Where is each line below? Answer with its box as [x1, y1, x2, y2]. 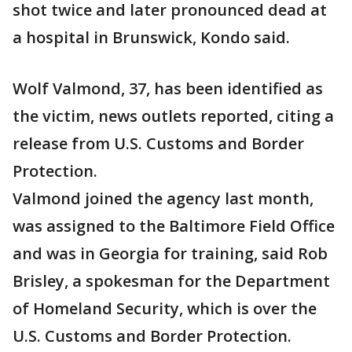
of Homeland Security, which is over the [13, 298, 317, 319]
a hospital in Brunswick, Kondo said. [13, 27, 290, 48]
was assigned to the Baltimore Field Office [13, 215, 335, 236]
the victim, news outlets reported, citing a [13, 105, 334, 126]
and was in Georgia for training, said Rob [13, 243, 328, 264]
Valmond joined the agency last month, [13, 188, 313, 209]
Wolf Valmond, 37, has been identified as [13, 78, 323, 99]
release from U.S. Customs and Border [13, 133, 304, 154]
